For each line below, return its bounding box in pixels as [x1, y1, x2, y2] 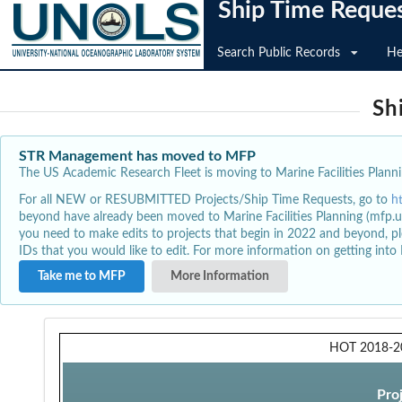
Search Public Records [217, 47, 340, 59]
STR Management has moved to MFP [19, 149, 256, 163]
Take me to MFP [38, 269, 126, 283]
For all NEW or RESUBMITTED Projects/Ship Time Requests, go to [19, 193, 391, 206]
